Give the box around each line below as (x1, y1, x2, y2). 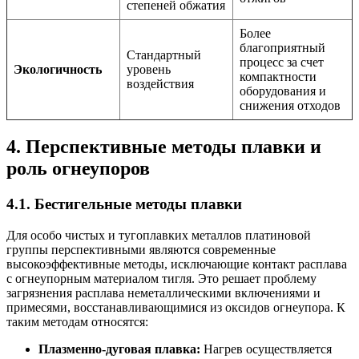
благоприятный (240, 41, 325, 55)
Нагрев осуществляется (200, 341, 332, 356)
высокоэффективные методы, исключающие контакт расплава (6, 256, 347, 271)
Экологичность (14, 63, 102, 77)
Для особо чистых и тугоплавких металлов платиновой (6, 228, 311, 242)
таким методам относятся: (6, 314, 148, 329)
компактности (240, 70, 317, 84)
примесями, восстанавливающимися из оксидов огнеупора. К (6, 300, 345, 314)
